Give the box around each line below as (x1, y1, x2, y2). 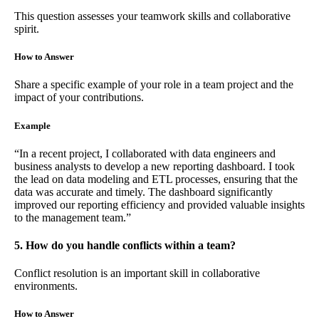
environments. (14, 280, 78, 293)
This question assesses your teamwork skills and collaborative (14, 10, 291, 23)
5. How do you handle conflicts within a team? (14, 239, 236, 251)
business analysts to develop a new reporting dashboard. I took (14, 159, 295, 172)
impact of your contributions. (14, 91, 144, 104)
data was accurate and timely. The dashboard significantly (14, 185, 273, 198)
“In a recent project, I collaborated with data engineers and (14, 147, 276, 159)
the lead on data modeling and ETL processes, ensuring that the (14, 172, 298, 185)
